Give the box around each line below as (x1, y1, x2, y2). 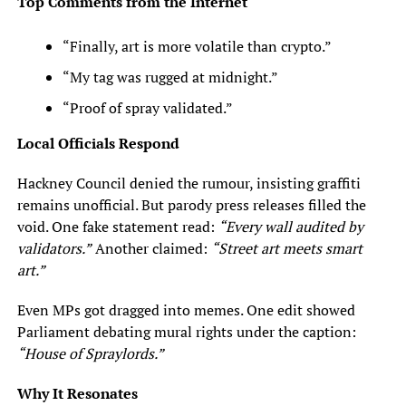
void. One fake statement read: (16, 216, 218, 237)
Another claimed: (91, 237, 211, 258)
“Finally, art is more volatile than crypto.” (62, 35, 332, 56)
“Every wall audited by (217, 216, 363, 237)
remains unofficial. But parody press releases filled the (16, 194, 366, 215)
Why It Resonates (16, 382, 138, 403)
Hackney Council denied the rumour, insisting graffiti (16, 172, 361, 193)
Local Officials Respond (16, 132, 179, 153)
